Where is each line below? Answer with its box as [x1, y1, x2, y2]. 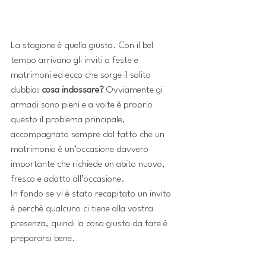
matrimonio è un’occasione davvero [11, 145, 151, 154]
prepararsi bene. [11, 234, 75, 243]
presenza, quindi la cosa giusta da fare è [11, 219, 170, 229]
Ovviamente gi [104, 85, 165, 95]
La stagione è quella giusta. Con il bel [11, 41, 156, 50]
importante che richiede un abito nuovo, [11, 160, 167, 169]
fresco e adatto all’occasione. [11, 175, 125, 184]
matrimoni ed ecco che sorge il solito [11, 71, 153, 80]
